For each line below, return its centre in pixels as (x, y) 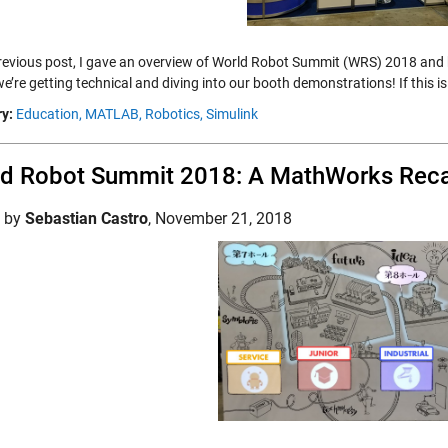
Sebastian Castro (86, 218)
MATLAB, (113, 114)
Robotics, (174, 114)
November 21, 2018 (223, 218)
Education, (49, 114)
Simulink (232, 114)
